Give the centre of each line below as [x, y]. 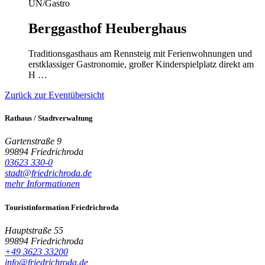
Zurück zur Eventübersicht [54, 95]
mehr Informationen [42, 184]
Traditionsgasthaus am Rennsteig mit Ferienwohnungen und [140, 54]
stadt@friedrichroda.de [48, 173]
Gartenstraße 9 [33, 141]
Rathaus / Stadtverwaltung [49, 118]
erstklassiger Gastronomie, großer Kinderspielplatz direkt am [141, 64]
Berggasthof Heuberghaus [107, 29]
